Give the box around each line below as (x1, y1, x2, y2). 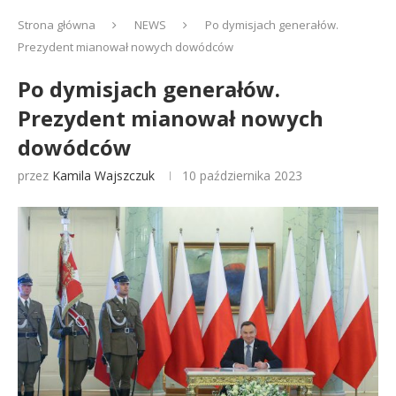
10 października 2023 (182, 167, 302, 184)
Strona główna (18, 17, 95, 33)
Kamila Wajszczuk (52, 167, 155, 184)
